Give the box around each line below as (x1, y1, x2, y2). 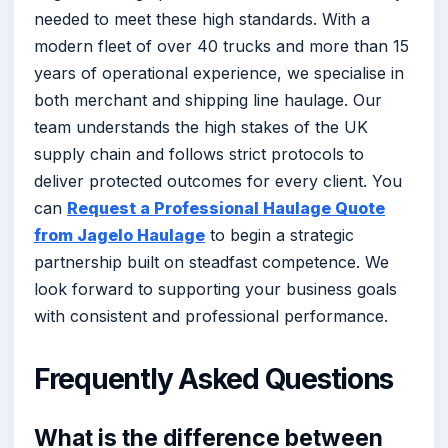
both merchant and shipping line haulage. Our (34, 89, 382, 110)
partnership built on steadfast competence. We (34, 251, 389, 272)
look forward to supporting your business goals (34, 278, 397, 299)
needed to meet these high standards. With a (34, 8, 370, 29)
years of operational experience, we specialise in (34, 62, 404, 83)
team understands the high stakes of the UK (34, 116, 368, 137)
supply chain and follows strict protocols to (34, 143, 364, 164)
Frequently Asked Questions (34, 361, 394, 396)
